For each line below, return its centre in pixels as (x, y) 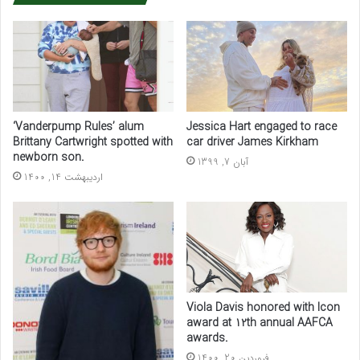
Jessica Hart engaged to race (262, 127)
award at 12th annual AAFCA (260, 323)
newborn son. (49, 158)
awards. (207, 339)
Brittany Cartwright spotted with (93, 143)
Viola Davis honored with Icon (263, 308)
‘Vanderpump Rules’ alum (78, 127)
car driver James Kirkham (252, 143)
